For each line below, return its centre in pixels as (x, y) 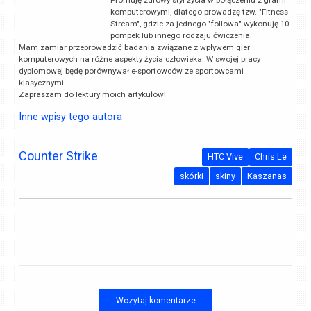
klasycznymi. (43, 83)
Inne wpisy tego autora (71, 117)
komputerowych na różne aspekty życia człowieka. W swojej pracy (140, 59)
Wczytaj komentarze (155, 300)
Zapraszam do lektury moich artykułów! (93, 94)
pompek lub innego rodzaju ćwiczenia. (181, 35)
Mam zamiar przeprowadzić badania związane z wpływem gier (135, 47)
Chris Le (270, 157)
